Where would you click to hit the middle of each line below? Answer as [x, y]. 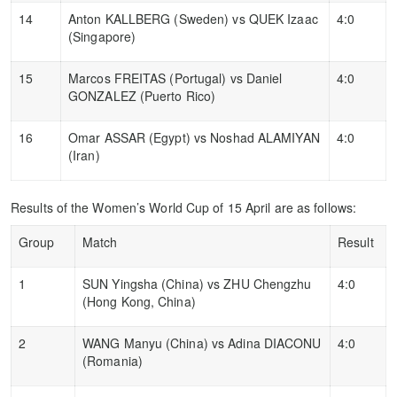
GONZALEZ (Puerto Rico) [142, 95]
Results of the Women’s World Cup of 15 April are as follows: [183, 207]
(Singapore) [102, 36]
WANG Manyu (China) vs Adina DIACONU [202, 343]
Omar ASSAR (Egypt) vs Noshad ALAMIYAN [194, 137]
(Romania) [113, 360]
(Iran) [84, 155]
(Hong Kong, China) [139, 301]
